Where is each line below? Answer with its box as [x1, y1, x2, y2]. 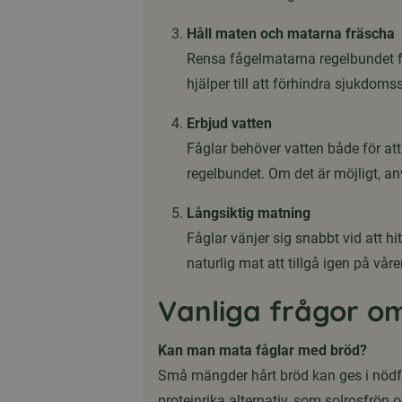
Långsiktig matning [187, 205, 310, 223]
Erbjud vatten [187, 115, 272, 133]
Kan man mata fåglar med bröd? [158, 342, 367, 360]
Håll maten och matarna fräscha [187, 25, 395, 43]
